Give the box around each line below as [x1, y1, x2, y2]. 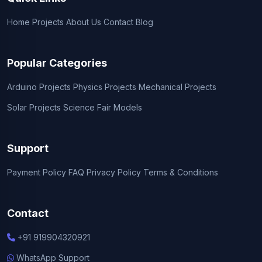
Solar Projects [7, 102, 61, 112]
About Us [66, 16, 101, 27]
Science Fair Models [63, 102, 142, 112]
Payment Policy [7, 167, 66, 177]
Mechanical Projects [139, 81, 216, 92]
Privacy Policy [87, 167, 141, 177]
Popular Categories [7, 56, 107, 69]
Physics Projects [73, 81, 136, 92]
